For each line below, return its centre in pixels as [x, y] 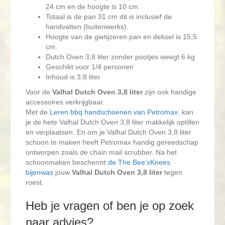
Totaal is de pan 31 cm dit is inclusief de [109, 17]
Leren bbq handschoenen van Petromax [114, 112]
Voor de [39, 92]
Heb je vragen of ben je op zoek [110, 206]
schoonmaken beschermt [67, 162]
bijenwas [39, 173]
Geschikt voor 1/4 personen [90, 67]
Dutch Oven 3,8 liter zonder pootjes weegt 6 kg [120, 57]
